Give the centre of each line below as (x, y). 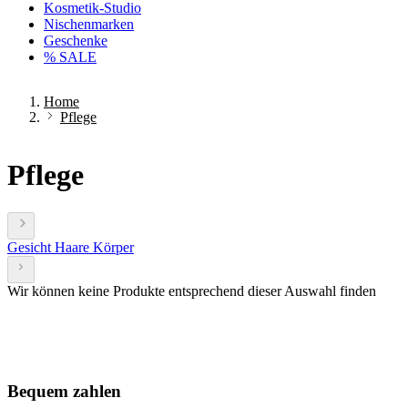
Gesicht (31, 247)
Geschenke (76, 41)
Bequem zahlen (64, 392)
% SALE (70, 57)
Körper (113, 247)
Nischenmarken (89, 24)
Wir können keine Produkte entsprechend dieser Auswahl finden (192, 291)
